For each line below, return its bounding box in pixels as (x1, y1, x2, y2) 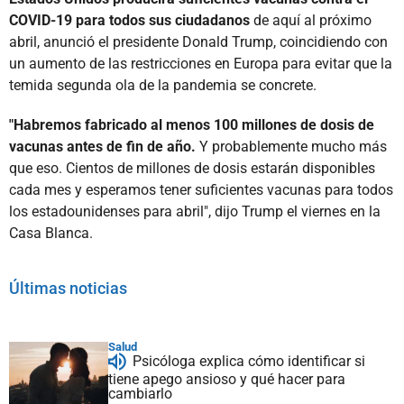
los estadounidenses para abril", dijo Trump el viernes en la (9, 202, 381, 220)
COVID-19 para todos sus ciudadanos (9, 11, 250, 29)
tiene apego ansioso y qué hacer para (108, 370, 345, 388)
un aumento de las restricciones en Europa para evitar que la (9, 54, 392, 72)
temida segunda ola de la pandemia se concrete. (9, 76, 317, 94)
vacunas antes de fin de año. (9, 137, 196, 155)
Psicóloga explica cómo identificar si (133, 352, 365, 370)
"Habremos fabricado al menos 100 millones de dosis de (9, 115, 374, 133)
